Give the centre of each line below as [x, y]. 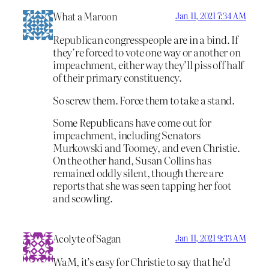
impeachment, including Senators [127, 135]
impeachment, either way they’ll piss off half [149, 64]
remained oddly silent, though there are [138, 173]
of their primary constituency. [117, 77]
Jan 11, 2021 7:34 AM [210, 16]
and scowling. [83, 198]
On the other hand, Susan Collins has [132, 160]
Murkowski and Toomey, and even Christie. [147, 148]
